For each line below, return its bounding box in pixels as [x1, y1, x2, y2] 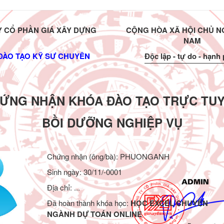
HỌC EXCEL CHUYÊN [130, 197, 208, 208]
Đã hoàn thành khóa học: [46, 197, 130, 208]
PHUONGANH [119, 151, 169, 161]
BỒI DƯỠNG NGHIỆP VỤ [41, 114, 182, 131]
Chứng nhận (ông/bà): [46, 151, 120, 161]
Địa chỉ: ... [46, 182, 80, 192]
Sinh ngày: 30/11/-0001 [46, 166, 122, 177]
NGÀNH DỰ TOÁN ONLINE [46, 208, 142, 219]
